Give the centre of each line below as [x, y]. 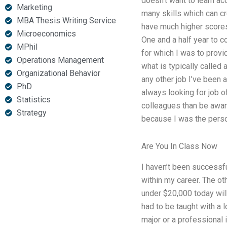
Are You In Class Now [179, 146]
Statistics [33, 100]
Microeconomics [46, 34]
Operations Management [60, 60]
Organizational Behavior [58, 73]
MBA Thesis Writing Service [66, 21]
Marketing [34, 7]
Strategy [31, 113]
